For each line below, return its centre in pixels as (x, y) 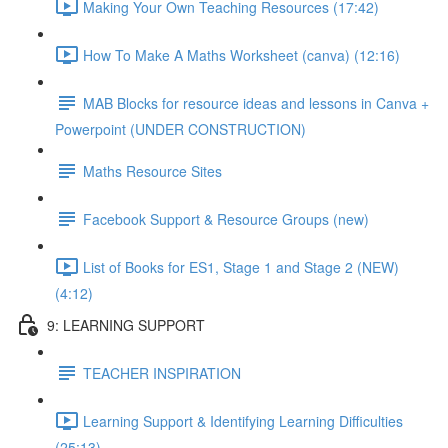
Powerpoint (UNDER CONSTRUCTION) (180, 129)
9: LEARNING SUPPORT (126, 324)
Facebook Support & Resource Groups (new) (226, 218)
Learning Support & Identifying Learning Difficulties (243, 420)
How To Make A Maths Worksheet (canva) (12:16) (241, 54)
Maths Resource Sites (152, 170)
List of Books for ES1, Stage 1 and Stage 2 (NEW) (241, 266)
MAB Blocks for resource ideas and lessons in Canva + (256, 102)
